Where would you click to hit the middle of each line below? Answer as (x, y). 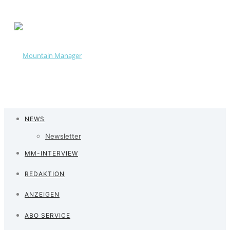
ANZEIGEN (42, 194)
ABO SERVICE (47, 215)
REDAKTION (45, 174)
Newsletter (63, 136)
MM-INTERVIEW (51, 153)
